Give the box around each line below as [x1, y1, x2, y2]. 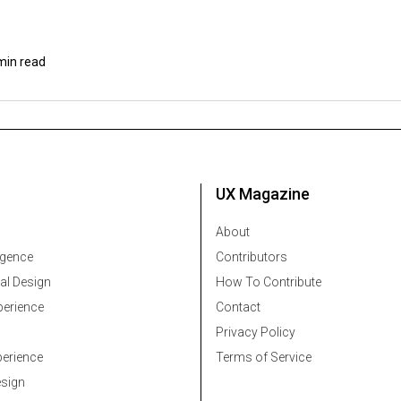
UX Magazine [216, 184, 310, 204]
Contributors [216, 250, 287, 265]
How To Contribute [216, 275, 321, 290]
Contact [216, 300, 260, 315]
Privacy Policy [216, 325, 295, 340]
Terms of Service [216, 350, 311, 365]
